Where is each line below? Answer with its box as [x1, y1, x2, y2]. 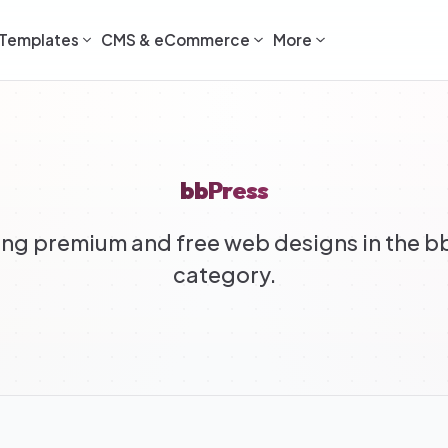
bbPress [180, 175, 268, 205]
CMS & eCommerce [101, 30, 251, 49]
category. [172, 261, 276, 288]
